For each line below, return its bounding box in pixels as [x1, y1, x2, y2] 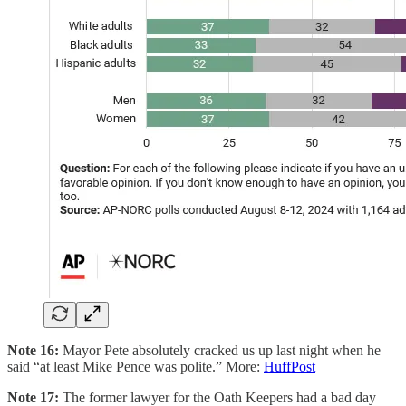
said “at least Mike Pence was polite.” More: [7, 358, 264, 374]
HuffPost [264, 358, 315, 374]
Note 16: [7, 342, 59, 358]
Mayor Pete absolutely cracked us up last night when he [59, 342, 381, 358]
